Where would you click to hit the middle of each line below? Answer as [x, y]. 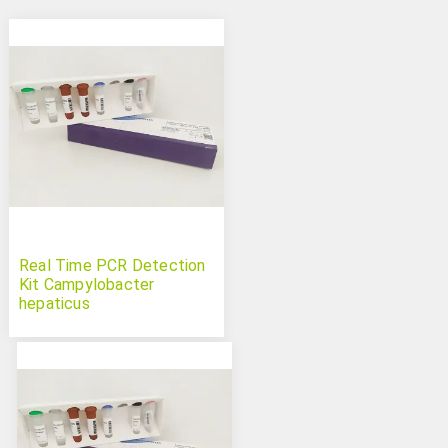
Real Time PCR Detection [112, 266]
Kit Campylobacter [86, 285]
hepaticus [54, 304]
